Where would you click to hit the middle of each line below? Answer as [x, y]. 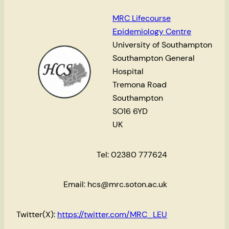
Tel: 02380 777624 [132, 154]
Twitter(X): [37, 214]
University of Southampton [163, 45]
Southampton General [154, 58]
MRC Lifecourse [142, 18]
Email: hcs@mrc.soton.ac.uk [115, 185]
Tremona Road [140, 85]
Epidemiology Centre [152, 32]
